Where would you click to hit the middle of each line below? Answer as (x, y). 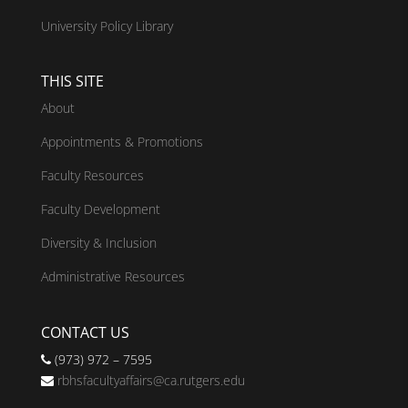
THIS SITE (72, 82)
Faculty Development (100, 209)
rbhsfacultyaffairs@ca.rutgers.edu (151, 380)
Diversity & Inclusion (98, 243)
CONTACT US (85, 332)
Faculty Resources (92, 176)
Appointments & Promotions (122, 142)
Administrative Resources (112, 277)
